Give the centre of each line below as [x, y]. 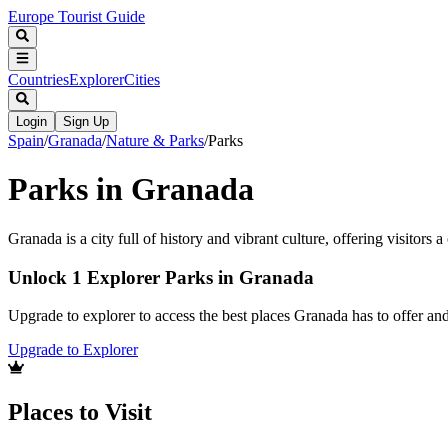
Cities [142, 79]
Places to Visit [80, 412]
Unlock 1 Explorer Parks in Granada [161, 277]
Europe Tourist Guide [76, 16]
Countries [38, 79]
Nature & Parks [155, 140]
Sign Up [86, 121]
